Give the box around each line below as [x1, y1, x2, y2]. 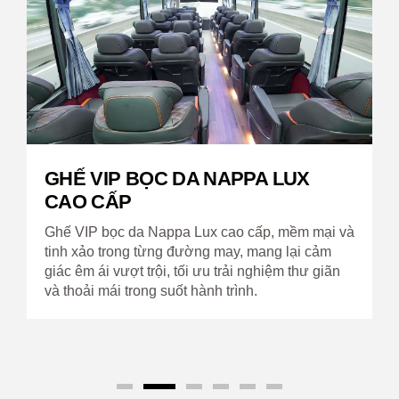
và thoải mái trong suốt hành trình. [45, 282, 257, 298]
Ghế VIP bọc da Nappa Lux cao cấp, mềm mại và [45, 224, 354, 240]
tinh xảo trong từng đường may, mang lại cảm [45, 243, 331, 259]
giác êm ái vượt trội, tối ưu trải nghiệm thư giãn [45, 263, 340, 279]
